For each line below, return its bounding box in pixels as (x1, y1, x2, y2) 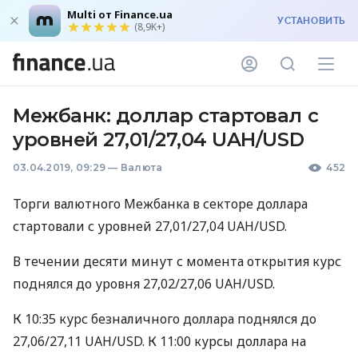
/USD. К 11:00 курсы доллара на (112, 332, 306, 350)
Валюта (120, 161, 163, 173)
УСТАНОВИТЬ (277, 15, 345, 26)
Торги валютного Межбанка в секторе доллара (13, 195, 308, 213)
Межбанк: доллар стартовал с (13, 104, 319, 127)
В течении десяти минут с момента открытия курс (13, 253, 341, 270)
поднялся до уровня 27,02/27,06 (13, 275, 215, 292)
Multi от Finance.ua (67, 7, 173, 22)
